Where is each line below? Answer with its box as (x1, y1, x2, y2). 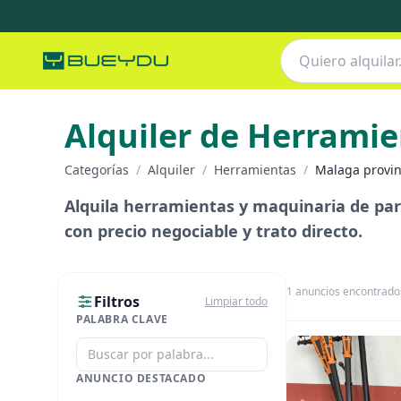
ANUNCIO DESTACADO (76, 371, 207, 386)
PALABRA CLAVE (76, 311, 168, 327)
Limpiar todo (205, 294, 268, 309)
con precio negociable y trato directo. (64, 220, 363, 242)
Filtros (94, 292, 140, 311)
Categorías (64, 161, 129, 178)
